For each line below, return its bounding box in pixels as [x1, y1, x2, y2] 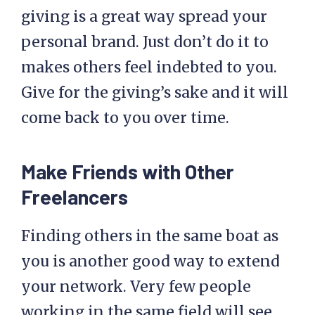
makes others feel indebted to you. [21, 58, 277, 77]
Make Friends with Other [21, 159, 234, 184]
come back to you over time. [21, 108, 229, 128]
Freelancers [21, 184, 128, 210]
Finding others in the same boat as [21, 226, 278, 246]
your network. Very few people [21, 277, 251, 297]
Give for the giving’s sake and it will [21, 83, 288, 103]
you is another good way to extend [21, 252, 280, 271]
